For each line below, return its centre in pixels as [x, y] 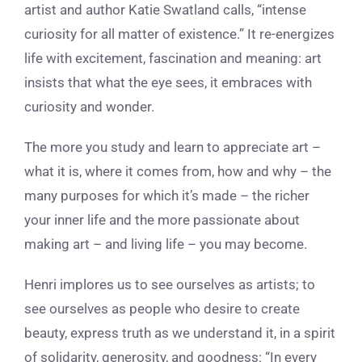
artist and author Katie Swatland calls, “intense [165, 10]
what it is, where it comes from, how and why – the [178, 172]
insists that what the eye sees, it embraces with [168, 83]
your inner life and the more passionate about [162, 220]
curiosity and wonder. [89, 107]
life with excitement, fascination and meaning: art [173, 59]
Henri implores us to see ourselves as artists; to [170, 285]
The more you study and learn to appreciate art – [173, 147]
